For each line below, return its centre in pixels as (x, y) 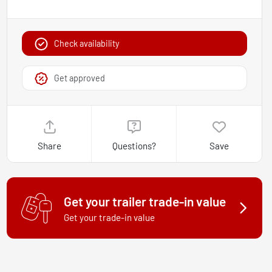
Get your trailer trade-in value (144, 202)
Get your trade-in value (109, 218)
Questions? (134, 146)
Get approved (79, 78)
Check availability (87, 44)
